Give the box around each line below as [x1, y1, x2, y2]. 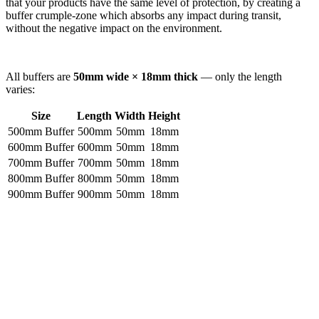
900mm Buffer [8, 188, 74, 201]
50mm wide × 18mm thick [73, 70, 198, 83]
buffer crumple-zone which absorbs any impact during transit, [6, 9, 281, 22]
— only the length [198, 70, 282, 83]
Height [148, 110, 180, 122]
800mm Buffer [8, 172, 74, 185]
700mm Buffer [8, 157, 74, 169]
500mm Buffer [8, 125, 74, 138]
